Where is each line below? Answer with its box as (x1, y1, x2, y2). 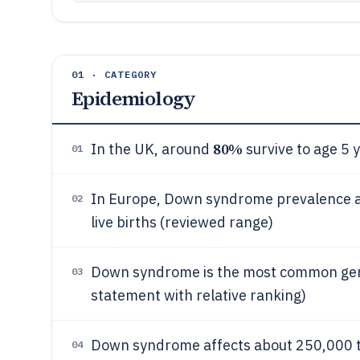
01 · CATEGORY (72, 68, 157, 80)
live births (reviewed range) (91, 213, 273, 231)
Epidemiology (72, 85, 196, 112)
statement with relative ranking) (91, 286, 306, 305)
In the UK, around (91, 140, 213, 158)
